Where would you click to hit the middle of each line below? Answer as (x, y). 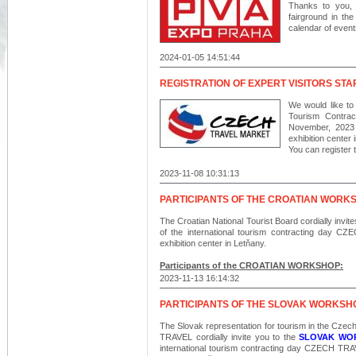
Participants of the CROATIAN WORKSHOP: (252, 265)
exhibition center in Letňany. (213, 243)
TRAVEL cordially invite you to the (229, 337)
